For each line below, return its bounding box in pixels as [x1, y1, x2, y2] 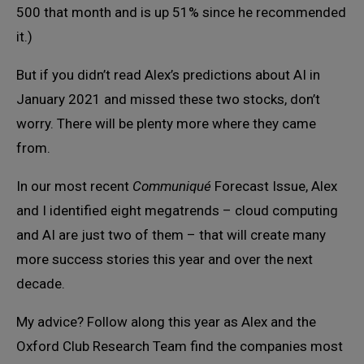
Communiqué [132, 178, 211, 195]
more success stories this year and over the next [16, 251, 313, 268]
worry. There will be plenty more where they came [16, 115, 316, 132]
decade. [16, 275, 65, 292]
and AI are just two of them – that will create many [16, 227, 326, 244]
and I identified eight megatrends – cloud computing [16, 202, 338, 219]
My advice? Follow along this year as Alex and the [16, 314, 316, 331]
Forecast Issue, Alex [211, 178, 337, 195]
